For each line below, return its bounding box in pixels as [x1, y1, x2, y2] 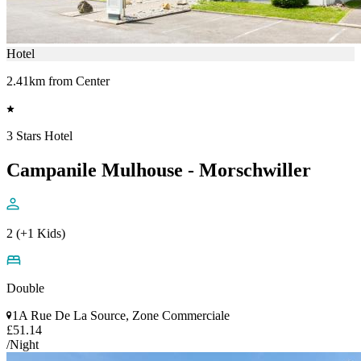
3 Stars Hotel [6, 128, 73, 143]
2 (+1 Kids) [6, 226, 65, 240]
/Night [6, 337, 39, 351]
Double [6, 280, 44, 295]
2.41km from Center [6, 73, 110, 88]
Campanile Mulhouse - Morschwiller [6, 159, 311, 180]
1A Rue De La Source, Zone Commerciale [12, 308, 230, 322]
